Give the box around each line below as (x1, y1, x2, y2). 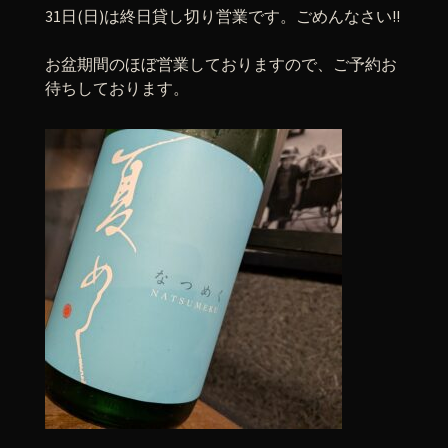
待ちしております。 (45, 78, 189, 98)
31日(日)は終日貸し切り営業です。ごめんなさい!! (45, 6, 400, 26)
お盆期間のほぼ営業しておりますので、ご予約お (45, 54, 397, 74)
